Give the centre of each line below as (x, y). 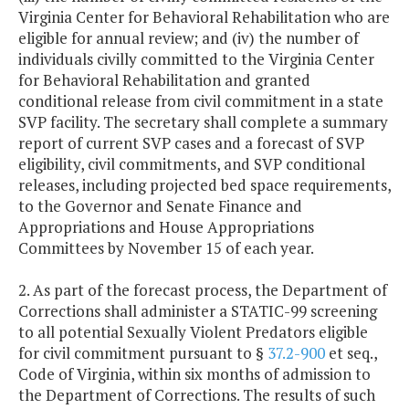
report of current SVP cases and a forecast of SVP (191, 143)
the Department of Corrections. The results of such (197, 395)
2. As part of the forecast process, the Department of (203, 290)
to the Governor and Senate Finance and (160, 206)
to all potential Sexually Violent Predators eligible (193, 332)
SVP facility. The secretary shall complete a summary (203, 122)
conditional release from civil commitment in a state (201, 101)
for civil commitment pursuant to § (143, 353)
